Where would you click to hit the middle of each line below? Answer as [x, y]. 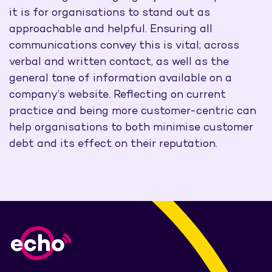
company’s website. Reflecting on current [117, 95]
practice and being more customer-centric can [133, 111]
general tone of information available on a [121, 79]
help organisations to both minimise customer [131, 128]
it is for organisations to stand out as [110, 13]
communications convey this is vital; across [124, 46]
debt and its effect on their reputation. [113, 144]
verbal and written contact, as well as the [119, 62]
